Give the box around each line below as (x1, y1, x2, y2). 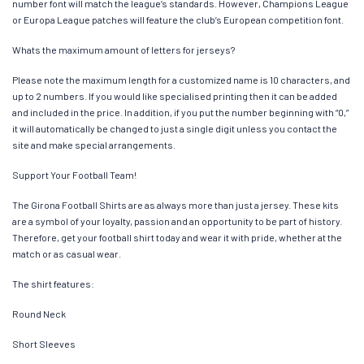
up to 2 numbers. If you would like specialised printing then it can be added (12, 89, 337, 102)
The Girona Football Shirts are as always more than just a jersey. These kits (12, 198, 339, 210)
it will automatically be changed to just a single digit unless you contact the (12, 122, 337, 134)
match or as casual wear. (12, 247, 121, 259)
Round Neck (12, 307, 66, 319)
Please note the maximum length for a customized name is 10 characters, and (12, 73, 350, 85)
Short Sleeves (12, 337, 76, 349)
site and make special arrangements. (12, 138, 175, 150)
